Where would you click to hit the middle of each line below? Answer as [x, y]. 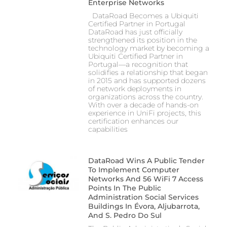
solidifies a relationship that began [148, 73]
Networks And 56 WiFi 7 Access [145, 179]
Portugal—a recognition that [138, 65]
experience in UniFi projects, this [144, 113]
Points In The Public [124, 188]
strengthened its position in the [142, 40]
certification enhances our [133, 121]
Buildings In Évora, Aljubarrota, [144, 206]
